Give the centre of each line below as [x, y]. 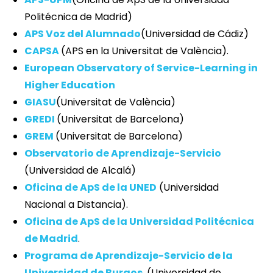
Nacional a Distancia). [76, 205]
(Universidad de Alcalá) [80, 171]
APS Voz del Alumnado [83, 34]
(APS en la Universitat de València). [145, 51]
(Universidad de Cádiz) [195, 34]
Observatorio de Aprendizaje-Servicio [123, 154]
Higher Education [70, 85]
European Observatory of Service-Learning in [141, 68]
